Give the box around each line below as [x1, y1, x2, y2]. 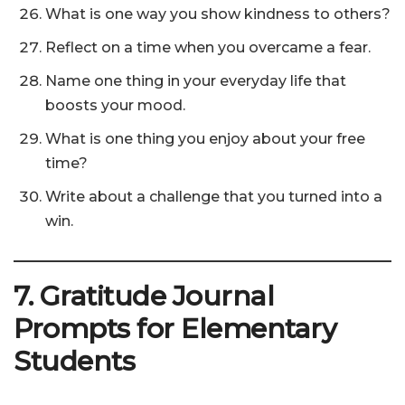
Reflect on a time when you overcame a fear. [45, 39, 371, 57]
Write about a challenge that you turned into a [45, 188, 382, 206]
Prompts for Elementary [14, 312, 336, 346]
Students [14, 344, 135, 379]
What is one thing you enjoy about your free [45, 130, 365, 148]
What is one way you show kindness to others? [45, 5, 391, 24]
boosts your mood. [45, 97, 185, 115]
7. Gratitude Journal [14, 279, 274, 314]
